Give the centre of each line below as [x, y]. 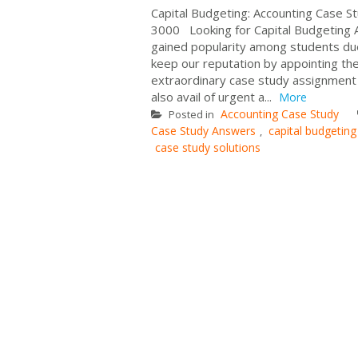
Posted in [191, 114]
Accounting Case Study [280, 113]
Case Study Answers [203, 130]
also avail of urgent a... [213, 96]
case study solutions [208, 147]
